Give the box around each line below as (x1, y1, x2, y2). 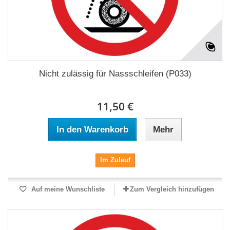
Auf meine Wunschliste (29, 185, 105, 193)
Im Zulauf (100, 156, 130, 164)
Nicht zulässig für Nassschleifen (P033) (39, 69, 191, 79)
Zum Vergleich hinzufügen (130, 185, 214, 193)
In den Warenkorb (56, 125, 128, 135)
